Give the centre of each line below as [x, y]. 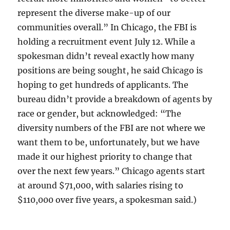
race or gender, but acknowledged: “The [100, 114]
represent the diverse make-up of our [94, 13]
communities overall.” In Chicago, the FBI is [107, 27]
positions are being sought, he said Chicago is [110, 71]
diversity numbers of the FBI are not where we [112, 128]
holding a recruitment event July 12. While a [107, 42]
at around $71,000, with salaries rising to [101, 186]
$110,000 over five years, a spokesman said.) [107, 200]
